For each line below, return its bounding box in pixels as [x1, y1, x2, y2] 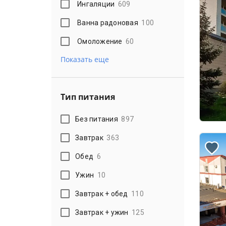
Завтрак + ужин [75, 208, 129, 216]
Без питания [75, 115, 118, 123]
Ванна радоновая [77, 18, 138, 27]
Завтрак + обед [75, 189, 128, 198]
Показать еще [61, 54, 109, 64]
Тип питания [61, 91, 115, 102]
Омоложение [77, 37, 123, 45]
